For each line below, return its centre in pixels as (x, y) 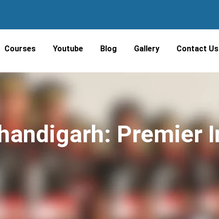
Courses (20, 49)
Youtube (68, 49)
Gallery (147, 49)
